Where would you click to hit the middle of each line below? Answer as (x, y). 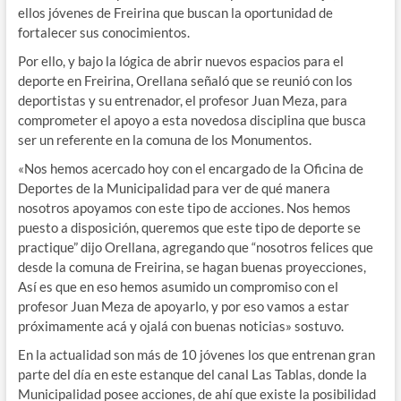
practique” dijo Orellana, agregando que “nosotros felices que (195, 247)
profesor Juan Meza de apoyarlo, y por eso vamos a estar (183, 307)
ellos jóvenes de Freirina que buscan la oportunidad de (175, 13)
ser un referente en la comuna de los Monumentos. (164, 140)
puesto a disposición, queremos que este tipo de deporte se (189, 228)
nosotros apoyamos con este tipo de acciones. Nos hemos (184, 208)
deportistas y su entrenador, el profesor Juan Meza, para (182, 101)
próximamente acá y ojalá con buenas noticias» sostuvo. (180, 326)
